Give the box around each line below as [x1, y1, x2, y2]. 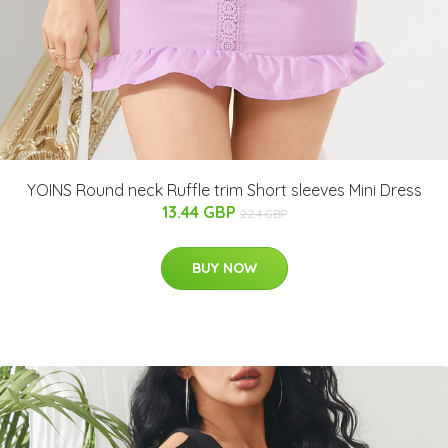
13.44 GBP [161, 202, 240, 223]
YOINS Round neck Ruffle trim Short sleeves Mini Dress [26, 180, 422, 201]
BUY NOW [191, 259, 257, 278]
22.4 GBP [239, 206, 287, 222]
